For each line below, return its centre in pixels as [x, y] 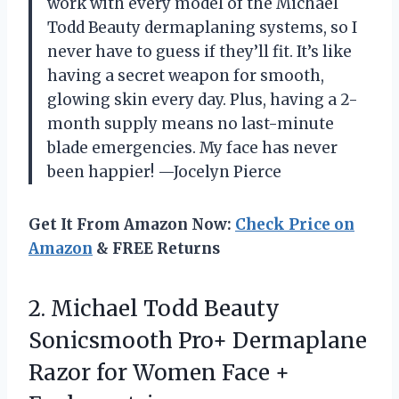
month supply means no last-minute [191, 124]
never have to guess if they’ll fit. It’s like [199, 52]
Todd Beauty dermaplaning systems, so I [202, 28]
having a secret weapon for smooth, [186, 76]
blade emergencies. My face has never [192, 148]
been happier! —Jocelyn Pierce [164, 172]
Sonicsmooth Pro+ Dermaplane [198, 341]
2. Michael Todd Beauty [154, 309]
